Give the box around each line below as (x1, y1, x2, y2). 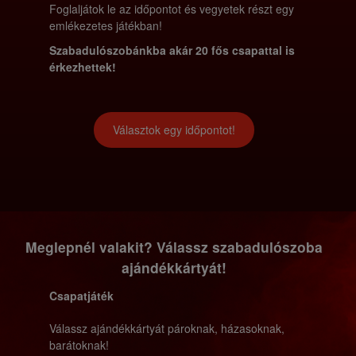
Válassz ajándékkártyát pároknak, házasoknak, (48, 319, 284, 336)
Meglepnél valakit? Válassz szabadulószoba (25, 236, 323, 257)
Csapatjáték (48, 287, 114, 304)
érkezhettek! (48, 58, 116, 75)
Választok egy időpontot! (113, 121, 235, 137)
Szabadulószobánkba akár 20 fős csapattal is (48, 41, 295, 58)
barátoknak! (48, 336, 109, 353)
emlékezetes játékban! (48, 17, 162, 33)
